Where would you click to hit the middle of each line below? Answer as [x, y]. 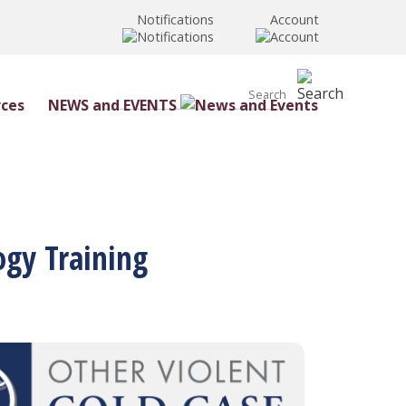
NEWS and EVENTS [112, 106]
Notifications [175, 20]
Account [295, 20]
